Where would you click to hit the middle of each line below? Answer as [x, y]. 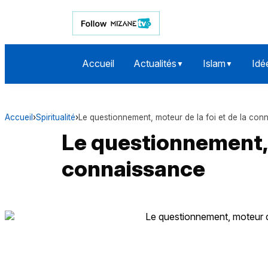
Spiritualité [56, 118]
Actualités [155, 64]
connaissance [133, 169]
